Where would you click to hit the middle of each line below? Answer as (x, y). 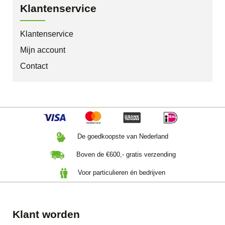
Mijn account (43, 50)
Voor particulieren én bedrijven (121, 173)
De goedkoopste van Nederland (122, 137)
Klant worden (46, 214)
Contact (34, 66)
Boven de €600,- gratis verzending (125, 155)
